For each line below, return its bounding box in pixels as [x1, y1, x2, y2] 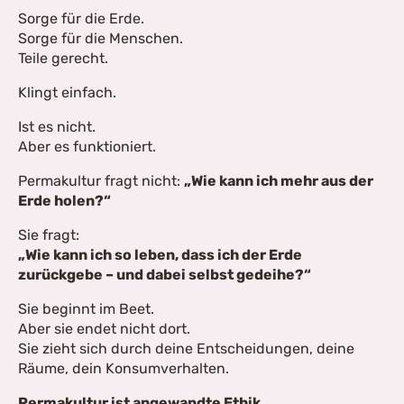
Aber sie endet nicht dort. [18, 320, 190, 337]
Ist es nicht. [18, 118, 96, 135]
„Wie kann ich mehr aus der [184, 172, 373, 189]
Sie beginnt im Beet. [18, 300, 154, 317]
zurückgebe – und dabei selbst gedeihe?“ [18, 266, 311, 283]
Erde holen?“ [18, 192, 111, 209]
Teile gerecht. [18, 50, 108, 67]
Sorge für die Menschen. [18, 30, 183, 47]
